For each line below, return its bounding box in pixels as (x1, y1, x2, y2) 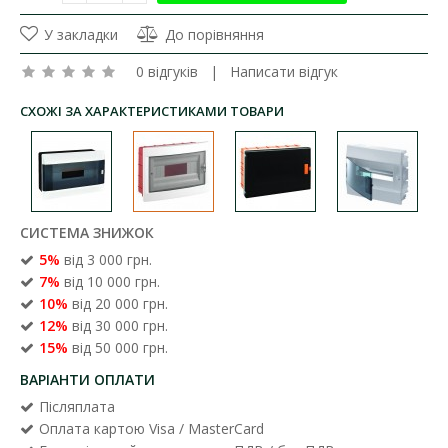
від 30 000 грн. (68, 315, 168, 335)
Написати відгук (230, 61, 338, 81)
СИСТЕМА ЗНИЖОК (20, 222, 154, 242)
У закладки (44, 24, 118, 44)
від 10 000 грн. (60, 271, 160, 291)
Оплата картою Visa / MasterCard (39, 418, 264, 438)
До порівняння (165, 24, 264, 44)
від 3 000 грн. (60, 249, 152, 269)
